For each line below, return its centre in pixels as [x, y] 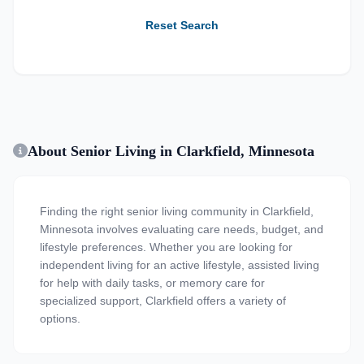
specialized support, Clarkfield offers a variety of [163, 301]
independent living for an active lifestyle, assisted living [180, 265]
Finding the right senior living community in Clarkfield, [177, 211]
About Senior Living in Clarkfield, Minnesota [171, 151]
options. [60, 318]
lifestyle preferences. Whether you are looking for [166, 247]
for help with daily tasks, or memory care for [152, 283]
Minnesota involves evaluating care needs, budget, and [182, 229]
